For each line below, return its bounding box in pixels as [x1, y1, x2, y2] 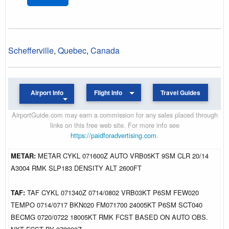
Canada [90, 44, 120, 56]
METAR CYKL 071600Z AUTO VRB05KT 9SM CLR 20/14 [38, 150, 209, 161]
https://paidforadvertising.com [71, 130, 156, 140]
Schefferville [8, 44, 54, 56]
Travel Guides [160, 88, 200, 97]
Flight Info [94, 88, 123, 97]
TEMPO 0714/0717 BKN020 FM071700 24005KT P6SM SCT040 [11, 199, 202, 210]
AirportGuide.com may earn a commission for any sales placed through [11, 109, 218, 120]
